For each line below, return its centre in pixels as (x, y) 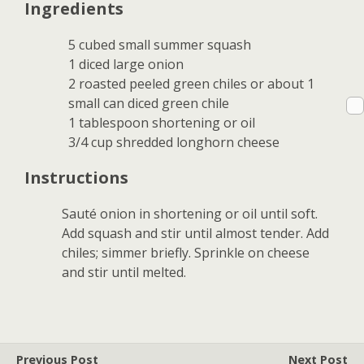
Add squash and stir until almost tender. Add (196, 234)
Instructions (76, 178)
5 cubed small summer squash (160, 45)
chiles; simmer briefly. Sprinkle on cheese (186, 253)
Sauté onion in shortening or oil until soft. (190, 214)
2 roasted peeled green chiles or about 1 (192, 84)
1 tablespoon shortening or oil (162, 123)
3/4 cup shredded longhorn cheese (174, 143)
